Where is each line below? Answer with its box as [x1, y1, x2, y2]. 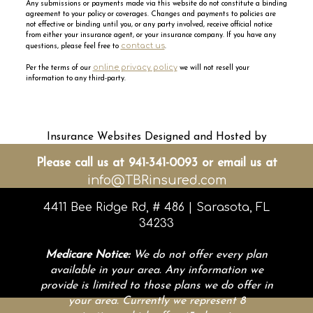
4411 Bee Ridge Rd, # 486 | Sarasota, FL [43, 201, 270, 214]
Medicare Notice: [45, 249, 130, 261]
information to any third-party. [25, 75, 126, 83]
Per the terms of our [25, 64, 93, 73]
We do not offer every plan [130, 249, 268, 261]
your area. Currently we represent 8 [68, 296, 245, 307]
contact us [120, 42, 165, 50]
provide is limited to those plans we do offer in [40, 280, 273, 291]
